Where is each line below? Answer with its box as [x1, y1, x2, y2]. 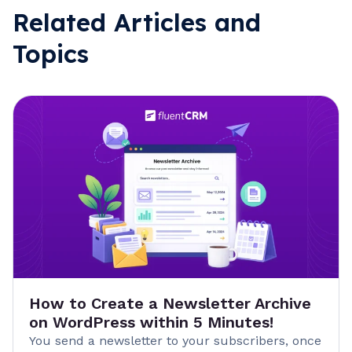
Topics [13, 38, 89, 69]
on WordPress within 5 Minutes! [29, 313, 273, 332]
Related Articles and [13, 6, 261, 38]
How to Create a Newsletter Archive [29, 294, 311, 313]
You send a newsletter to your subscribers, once [29, 333, 321, 349]
